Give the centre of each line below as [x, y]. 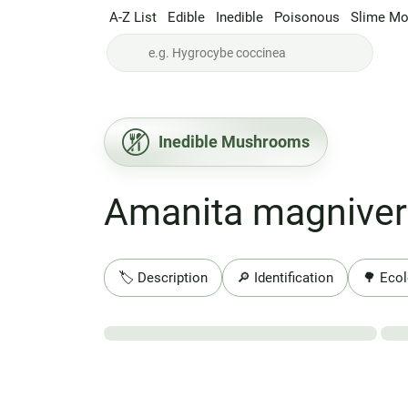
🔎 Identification [285, 277]
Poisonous [307, 17]
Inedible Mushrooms [234, 142]
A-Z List [133, 17]
